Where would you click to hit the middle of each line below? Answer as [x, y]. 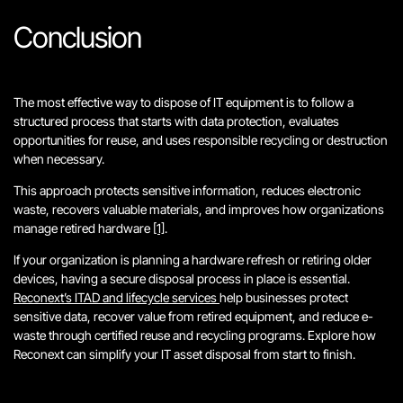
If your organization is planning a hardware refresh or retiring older [193, 260]
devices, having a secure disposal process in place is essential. [182, 278]
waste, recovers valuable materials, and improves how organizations [199, 209]
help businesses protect [284, 297]
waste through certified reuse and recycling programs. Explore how [195, 335]
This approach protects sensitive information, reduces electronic [187, 190]
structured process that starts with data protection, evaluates [176, 121]
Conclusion [77, 37]
